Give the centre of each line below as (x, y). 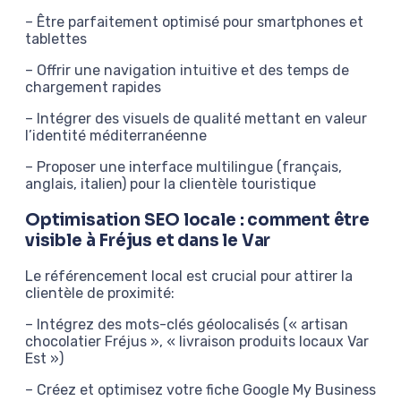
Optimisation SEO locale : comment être (197, 219)
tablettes (56, 39)
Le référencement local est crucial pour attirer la (189, 276)
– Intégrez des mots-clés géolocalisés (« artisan (187, 324)
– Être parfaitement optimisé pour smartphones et (194, 22)
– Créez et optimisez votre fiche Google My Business (200, 389)
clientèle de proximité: (100, 293)
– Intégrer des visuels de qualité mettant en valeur (196, 119)
